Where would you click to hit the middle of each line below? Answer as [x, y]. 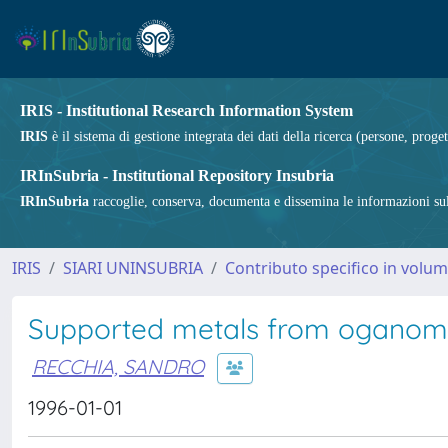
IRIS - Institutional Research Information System [186, 110]
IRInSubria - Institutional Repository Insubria [177, 175]
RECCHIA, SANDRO [118, 366]
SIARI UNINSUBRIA [133, 268]
